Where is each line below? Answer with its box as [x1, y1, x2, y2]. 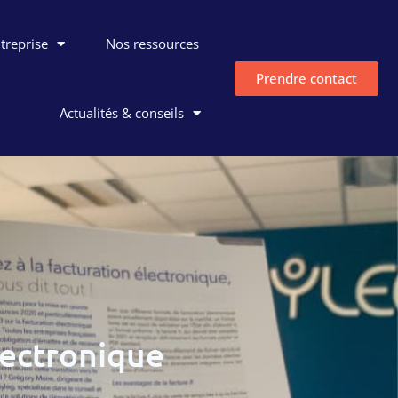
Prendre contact [256, 68, 358, 87]
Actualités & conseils [60, 104, 185, 122]
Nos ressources [106, 35, 200, 52]
